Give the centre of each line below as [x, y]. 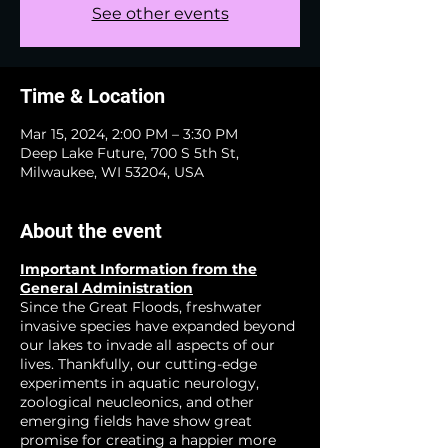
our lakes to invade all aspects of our [147, 345]
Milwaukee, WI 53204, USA [112, 172]
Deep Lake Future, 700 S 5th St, [129, 153]
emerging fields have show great [136, 421]
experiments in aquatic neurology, [139, 383]
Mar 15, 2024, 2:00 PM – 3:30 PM [129, 134]
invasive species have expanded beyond [157, 326]
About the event [91, 231]
